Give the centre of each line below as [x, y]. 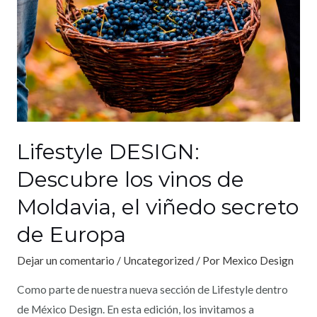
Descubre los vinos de [130, 180]
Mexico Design [258, 261]
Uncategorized [158, 261]
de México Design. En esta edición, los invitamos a [135, 309]
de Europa [71, 235]
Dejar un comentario [65, 261]
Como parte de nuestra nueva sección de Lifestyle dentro [152, 289]
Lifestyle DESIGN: [108, 152]
